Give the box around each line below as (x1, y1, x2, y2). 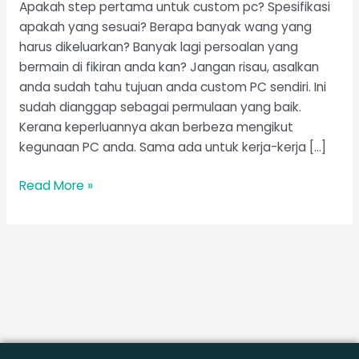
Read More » (18, 177, 93, 195)
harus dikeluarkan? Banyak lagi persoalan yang (18, 38, 298, 55)
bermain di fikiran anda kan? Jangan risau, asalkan (18, 58, 319, 75)
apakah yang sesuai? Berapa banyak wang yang (18, 18, 312, 35)
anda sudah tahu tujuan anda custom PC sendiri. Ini (18, 78, 326, 95)
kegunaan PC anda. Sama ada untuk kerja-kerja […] (18, 138, 326, 155)
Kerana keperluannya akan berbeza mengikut (18, 118, 293, 135)
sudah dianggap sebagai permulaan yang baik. (18, 98, 301, 115)
